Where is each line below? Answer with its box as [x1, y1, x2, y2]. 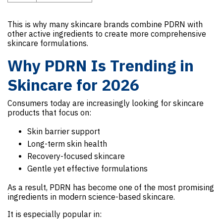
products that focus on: [7, 107, 91, 117]
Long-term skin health [27, 138, 107, 149]
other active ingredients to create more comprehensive [7, 28, 206, 39]
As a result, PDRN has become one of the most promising [7, 182, 214, 192]
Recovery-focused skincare [27, 151, 125, 161]
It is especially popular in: [7, 209, 102, 219]
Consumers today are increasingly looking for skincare [7, 98, 204, 108]
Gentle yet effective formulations [27, 163, 148, 173]
